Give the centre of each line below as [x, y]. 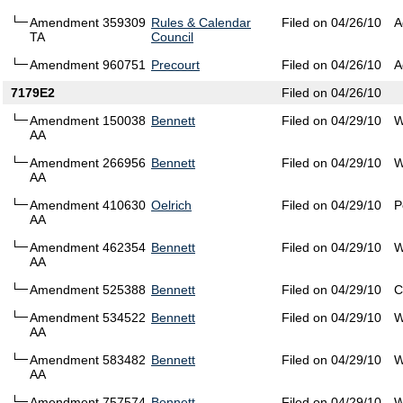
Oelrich [171, 206]
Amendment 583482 [88, 360]
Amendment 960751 [88, 65]
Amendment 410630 [88, 206]
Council [172, 37]
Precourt [175, 65]
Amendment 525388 [88, 290]
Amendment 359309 [88, 23]
